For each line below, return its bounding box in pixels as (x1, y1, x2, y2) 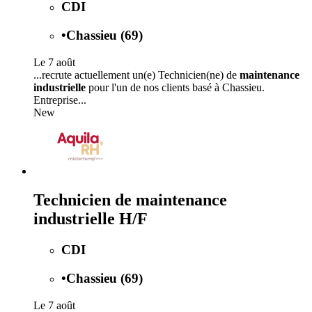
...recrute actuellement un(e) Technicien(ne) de (33, 68, 240, 81)
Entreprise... (33, 93, 86, 106)
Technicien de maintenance (33, 191, 227, 210)
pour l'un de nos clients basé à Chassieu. (86, 81, 265, 93)
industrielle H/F (33, 210, 148, 228)
